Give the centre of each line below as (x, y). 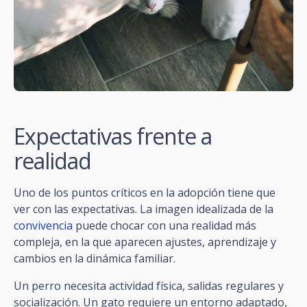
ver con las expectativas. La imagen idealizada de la (144, 209)
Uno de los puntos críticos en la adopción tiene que (145, 192)
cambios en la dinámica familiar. (95, 258)
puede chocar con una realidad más (164, 225)
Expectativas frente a (113, 136)
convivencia (43, 225)
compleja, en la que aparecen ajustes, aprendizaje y (145, 242)
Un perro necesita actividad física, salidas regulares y (149, 285)
